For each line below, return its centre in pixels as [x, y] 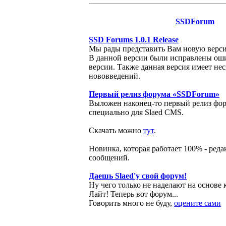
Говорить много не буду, [131, 203]
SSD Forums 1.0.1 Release [134, 40]
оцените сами [197, 203]
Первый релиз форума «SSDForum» [154, 94]
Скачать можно [116, 130]
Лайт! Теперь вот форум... [133, 194]
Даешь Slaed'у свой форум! [138, 176]
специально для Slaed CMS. [136, 112]
